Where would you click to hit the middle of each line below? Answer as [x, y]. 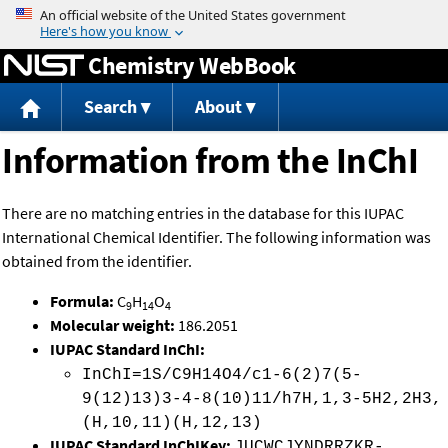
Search [110, 107]
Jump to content [224, 14]
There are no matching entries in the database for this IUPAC [203, 213]
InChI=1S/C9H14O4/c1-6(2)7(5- [222, 375]
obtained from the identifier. [97, 261]
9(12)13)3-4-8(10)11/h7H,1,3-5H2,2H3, [262, 399]
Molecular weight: [114, 325]
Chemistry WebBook [192, 65]
